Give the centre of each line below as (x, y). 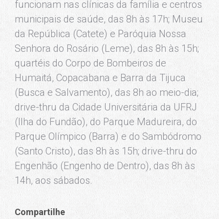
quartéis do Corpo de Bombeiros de (90, 63)
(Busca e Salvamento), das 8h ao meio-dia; (107, 92)
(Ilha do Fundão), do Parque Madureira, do (106, 121)
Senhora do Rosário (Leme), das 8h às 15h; (107, 48)
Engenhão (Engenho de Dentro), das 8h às (105, 165)
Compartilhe (40, 212)
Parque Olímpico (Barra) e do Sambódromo (108, 136)
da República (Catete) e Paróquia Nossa (100, 33)
